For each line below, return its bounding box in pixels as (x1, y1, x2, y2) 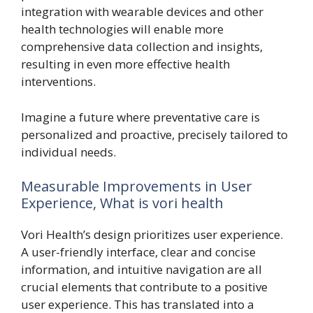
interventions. (21, 73, 96, 89)
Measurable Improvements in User (21, 177, 252, 196)
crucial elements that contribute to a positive (21, 279, 268, 295)
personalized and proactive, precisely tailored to (21, 126, 288, 143)
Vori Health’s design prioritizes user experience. (21, 226, 283, 242)
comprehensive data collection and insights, (21, 38, 263, 54)
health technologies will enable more (21, 21, 224, 37)
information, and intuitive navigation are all (21, 261, 262, 277)
